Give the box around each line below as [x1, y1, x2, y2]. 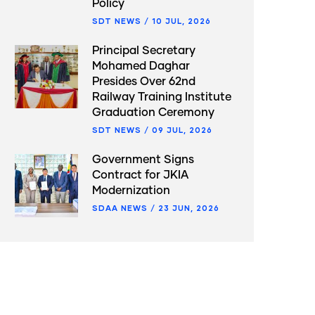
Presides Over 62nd [92, 76, 195, 87]
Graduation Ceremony [92, 107, 214, 118]
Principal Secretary [92, 45, 195, 56]
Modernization [92, 185, 170, 196]
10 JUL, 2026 [152, 16, 211, 25]
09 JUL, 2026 [152, 125, 212, 134]
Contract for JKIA [92, 169, 188, 181]
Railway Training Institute [92, 91, 231, 103]
